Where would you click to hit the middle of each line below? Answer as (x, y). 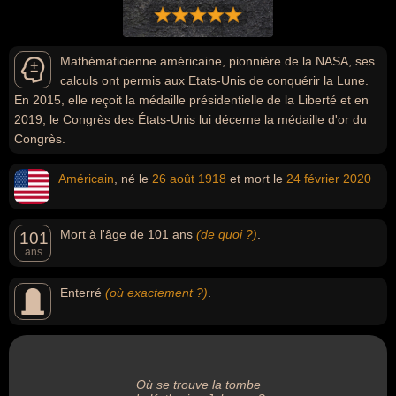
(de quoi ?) (227, 234)
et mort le (256, 179)
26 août (173, 179)
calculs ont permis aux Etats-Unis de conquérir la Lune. (214, 80)
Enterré (83, 293)
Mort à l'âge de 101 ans (128, 234)
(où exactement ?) (156, 293)
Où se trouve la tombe (198, 385)
